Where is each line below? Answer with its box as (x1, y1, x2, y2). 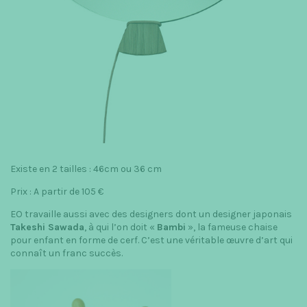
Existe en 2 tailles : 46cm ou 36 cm (10, 162, 162, 175)
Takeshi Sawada (10, 221, 84, 233)
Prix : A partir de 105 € (10, 185, 103, 197)
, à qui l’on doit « (84, 221, 157, 233)
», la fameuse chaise (186, 221, 278, 233)
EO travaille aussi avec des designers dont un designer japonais (10, 208, 292, 220)
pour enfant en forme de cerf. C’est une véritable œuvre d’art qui (10, 234, 293, 246)
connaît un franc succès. (10, 247, 123, 259)
